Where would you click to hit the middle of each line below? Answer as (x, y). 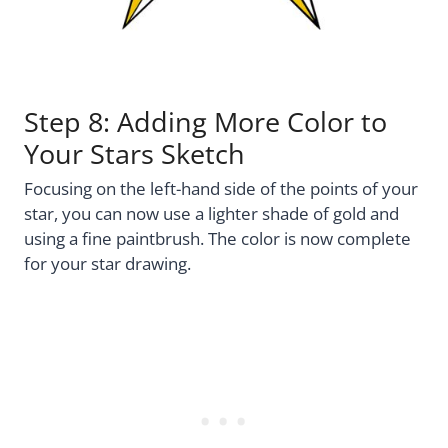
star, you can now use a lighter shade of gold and (211, 213)
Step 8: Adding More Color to (205, 122)
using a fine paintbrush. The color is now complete (217, 238)
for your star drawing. (107, 263)
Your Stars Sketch (134, 154)
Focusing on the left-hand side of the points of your (221, 188)
